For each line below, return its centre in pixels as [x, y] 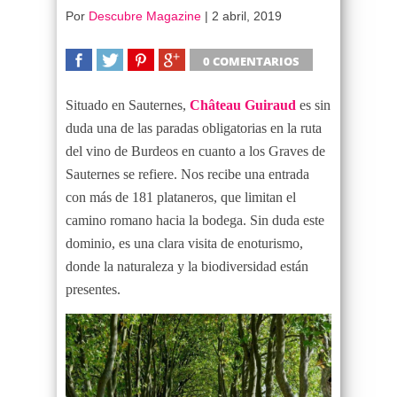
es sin [313, 105]
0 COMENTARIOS [251, 61]
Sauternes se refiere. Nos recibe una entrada [187, 174]
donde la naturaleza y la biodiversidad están [187, 266]
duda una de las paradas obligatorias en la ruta [194, 128]
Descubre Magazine [145, 16]
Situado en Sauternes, [128, 105]
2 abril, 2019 [247, 16]
